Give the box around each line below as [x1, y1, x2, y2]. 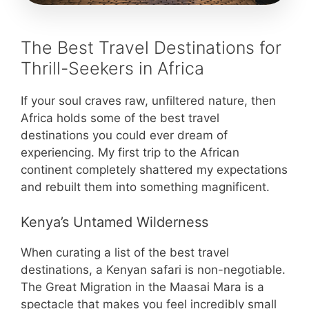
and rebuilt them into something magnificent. [21, 180, 270, 195]
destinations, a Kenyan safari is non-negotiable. [21, 262, 286, 277]
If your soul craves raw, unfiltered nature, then [21, 94, 276, 108]
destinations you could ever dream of [21, 128, 228, 143]
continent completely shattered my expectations [21, 163, 288, 177]
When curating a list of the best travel [21, 245, 229, 259]
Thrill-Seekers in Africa [21, 58, 204, 79]
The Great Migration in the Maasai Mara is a [21, 279, 264, 294]
